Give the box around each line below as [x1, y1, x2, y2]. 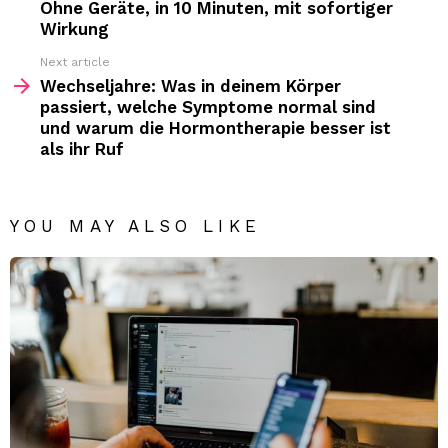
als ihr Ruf [40, 139, 124, 160]
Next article [40, 55, 110, 70]
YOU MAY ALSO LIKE [10, 216, 261, 237]
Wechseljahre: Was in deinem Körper [40, 76, 341, 97]
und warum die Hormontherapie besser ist [40, 118, 391, 139]
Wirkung [40, 19, 109, 40]
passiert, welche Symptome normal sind [40, 97, 376, 118]
